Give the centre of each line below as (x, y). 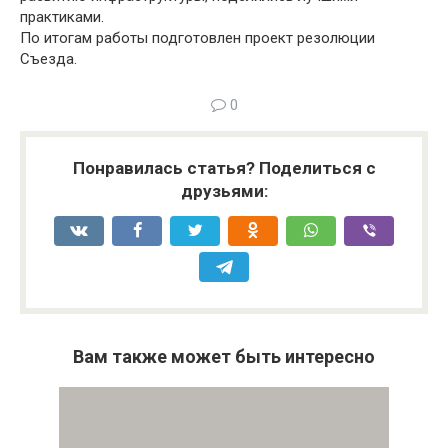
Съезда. (48, 59)
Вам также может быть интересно (224, 356)
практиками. (62, 17)
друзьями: (224, 191)
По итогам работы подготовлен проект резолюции (197, 38)
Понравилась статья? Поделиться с (224, 168)
